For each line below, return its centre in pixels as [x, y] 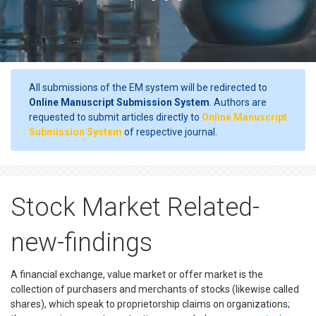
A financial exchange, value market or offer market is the [137, 274]
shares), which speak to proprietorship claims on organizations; [150, 304]
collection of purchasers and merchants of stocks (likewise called [155, 289]
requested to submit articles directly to [115, 117]
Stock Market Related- [135, 207]
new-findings [81, 243]
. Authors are [238, 102]
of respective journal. [170, 132]
